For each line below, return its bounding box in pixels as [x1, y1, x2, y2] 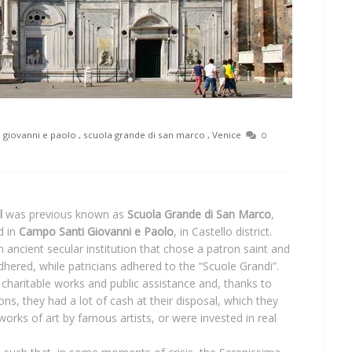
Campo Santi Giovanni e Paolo [19, 224, 174, 240]
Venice [211, 129, 241, 141]
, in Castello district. [174, 224, 272, 240]
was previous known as [2, 207, 127, 222]
